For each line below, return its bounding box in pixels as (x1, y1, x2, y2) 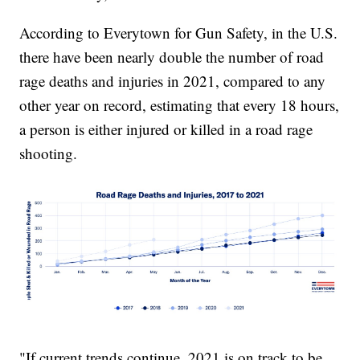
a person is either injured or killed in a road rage (19, 119, 313, 140)
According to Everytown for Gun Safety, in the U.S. (19, 22, 338, 43)
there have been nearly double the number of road (19, 47, 325, 67)
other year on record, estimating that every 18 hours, (19, 95, 340, 116)
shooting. (19, 143, 78, 164)
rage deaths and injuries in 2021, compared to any (19, 71, 326, 92)
